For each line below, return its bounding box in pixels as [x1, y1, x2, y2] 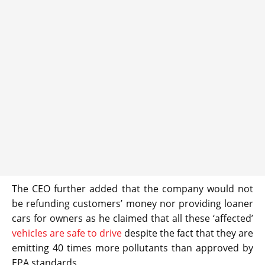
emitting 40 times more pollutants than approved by [12, 241, 253, 254]
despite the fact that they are [122, 226, 253, 240]
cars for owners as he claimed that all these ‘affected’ [12, 211, 253, 225]
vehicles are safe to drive [12, 226, 122, 240]
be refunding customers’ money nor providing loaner [12, 196, 253, 210]
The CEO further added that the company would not [12, 182, 253, 195]
